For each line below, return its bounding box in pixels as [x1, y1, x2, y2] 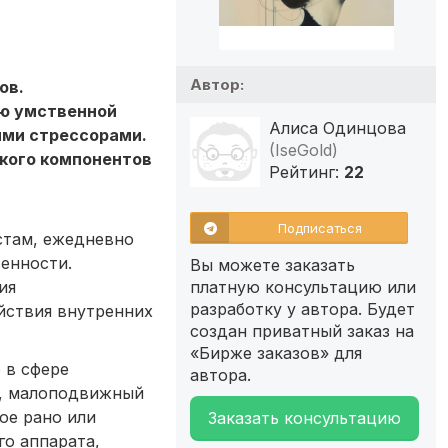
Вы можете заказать [190, 254, 355, 275]
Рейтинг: [269, 161, 344, 182]
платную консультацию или [190, 276, 416, 297]
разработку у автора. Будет [190, 298, 415, 319]
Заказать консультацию [208, 407, 401, 428]
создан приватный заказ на [190, 320, 414, 341]
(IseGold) [269, 139, 338, 160]
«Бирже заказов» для [190, 342, 362, 363]
